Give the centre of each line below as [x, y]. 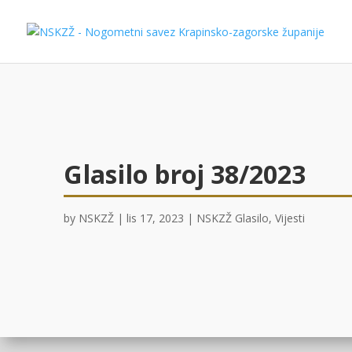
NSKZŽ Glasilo [232, 218]
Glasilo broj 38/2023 [184, 174]
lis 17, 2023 [155, 218]
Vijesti [290, 218]
